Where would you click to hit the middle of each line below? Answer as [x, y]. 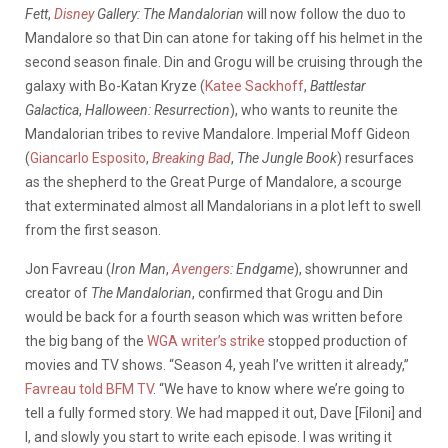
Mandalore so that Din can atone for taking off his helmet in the [224, 37]
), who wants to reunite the [314, 109]
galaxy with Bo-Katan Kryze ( [115, 85]
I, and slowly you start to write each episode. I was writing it [208, 436]
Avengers [201, 268]
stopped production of [336, 340]
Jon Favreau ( [68, 268]
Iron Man [138, 268]
